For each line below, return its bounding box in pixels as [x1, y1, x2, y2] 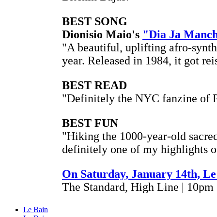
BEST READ [62, 78, 127, 92]
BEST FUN [62, 116, 121, 129]
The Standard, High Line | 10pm [62, 180, 214, 193]
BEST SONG [62, 15, 127, 28]
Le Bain [23, 205, 48, 214]
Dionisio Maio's [62, 28, 142, 41]
